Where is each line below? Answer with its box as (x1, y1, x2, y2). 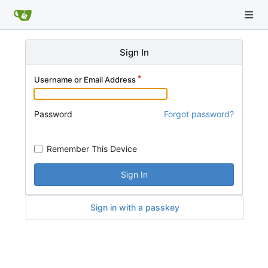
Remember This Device (47, 143, 137, 154)
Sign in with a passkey (90, 202, 179, 212)
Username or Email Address (34, 75, 136, 84)
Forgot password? (164, 109, 234, 119)
